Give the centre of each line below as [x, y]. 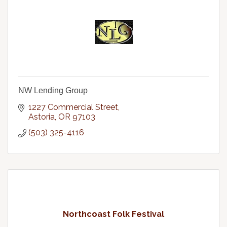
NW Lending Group [53, 90]
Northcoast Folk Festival [113, 214]
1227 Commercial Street [73, 107]
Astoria [42, 117]
